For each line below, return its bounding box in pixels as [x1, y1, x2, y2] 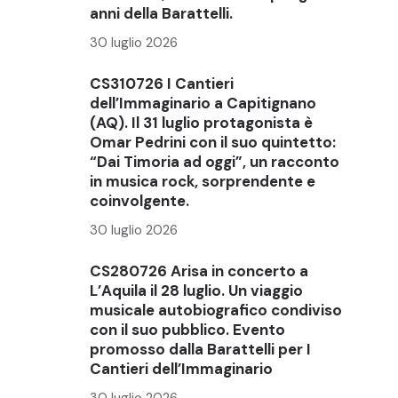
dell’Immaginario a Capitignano [90, 92, 316, 113]
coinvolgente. [90, 190, 189, 211]
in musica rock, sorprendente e [90, 171, 315, 191]
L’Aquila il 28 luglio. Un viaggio [90, 280, 303, 300]
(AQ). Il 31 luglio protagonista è [90, 112, 313, 132]
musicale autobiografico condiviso [90, 299, 342, 320]
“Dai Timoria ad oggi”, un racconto [90, 151, 339, 171]
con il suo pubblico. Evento [90, 319, 285, 339]
